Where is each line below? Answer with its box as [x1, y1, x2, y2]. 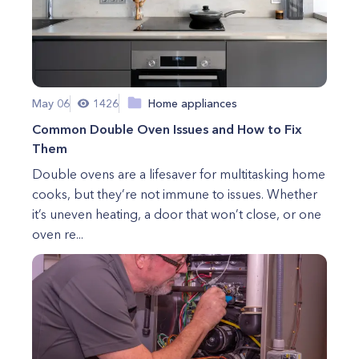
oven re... [32, 226, 83, 242]
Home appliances [148, 95, 237, 111]
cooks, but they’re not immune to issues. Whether [32, 186, 317, 202]
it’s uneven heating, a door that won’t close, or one [32, 206, 321, 222]
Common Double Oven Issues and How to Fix [32, 121, 302, 137]
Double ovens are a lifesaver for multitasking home [32, 166, 325, 182]
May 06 [32, 95, 70, 111]
